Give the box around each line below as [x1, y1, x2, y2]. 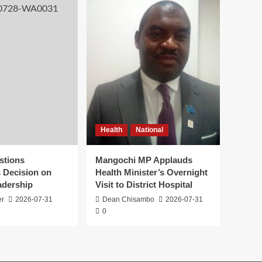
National [136, 126, 163, 135]
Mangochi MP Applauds [95, 155, 192, 166]
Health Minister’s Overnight [95, 167, 208, 178]
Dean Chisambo [102, 195, 154, 204]
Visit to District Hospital [95, 180, 192, 190]
